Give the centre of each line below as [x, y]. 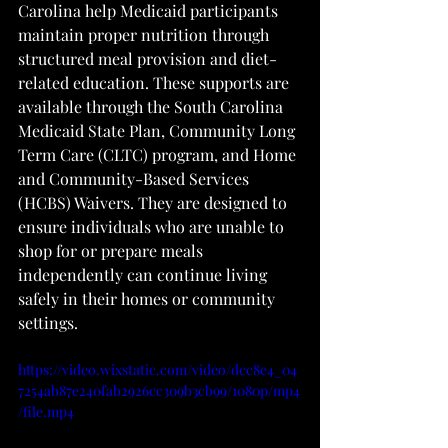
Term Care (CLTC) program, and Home [159, 154]
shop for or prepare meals [112, 250]
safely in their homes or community [148, 298]
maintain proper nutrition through [145, 34]
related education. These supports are [155, 82]
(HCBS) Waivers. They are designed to [154, 202]
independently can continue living [144, 274]
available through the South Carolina [152, 106]
